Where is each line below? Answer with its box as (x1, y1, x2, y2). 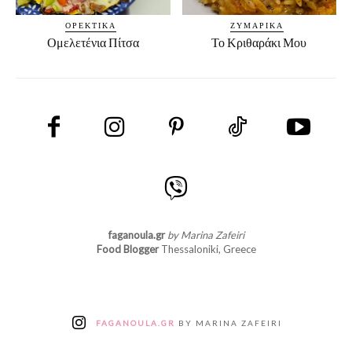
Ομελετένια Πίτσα (46, 36, 139, 50)
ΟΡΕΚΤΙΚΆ (64, 20, 116, 31)
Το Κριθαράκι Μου (211, 36, 307, 50)
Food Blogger (96, 243, 159, 256)
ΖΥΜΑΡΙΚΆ (229, 20, 284, 31)
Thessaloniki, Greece (158, 243, 256, 256)
